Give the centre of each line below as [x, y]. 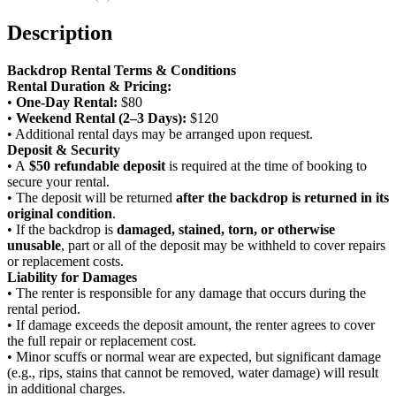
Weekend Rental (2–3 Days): [101, 118]
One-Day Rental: [67, 102]
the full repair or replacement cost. [102, 340]
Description [60, 32]
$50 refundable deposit [97, 165]
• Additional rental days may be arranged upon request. [160, 133]
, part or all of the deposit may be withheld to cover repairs [223, 245]
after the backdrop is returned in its [282, 197]
